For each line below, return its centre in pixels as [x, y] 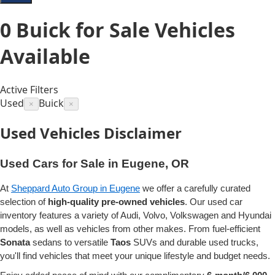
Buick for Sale [83, 30]
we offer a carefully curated [195, 188]
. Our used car [214, 201]
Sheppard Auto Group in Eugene [76, 188]
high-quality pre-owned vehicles [116, 201]
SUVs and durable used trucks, [195, 242]
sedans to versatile [70, 242]
